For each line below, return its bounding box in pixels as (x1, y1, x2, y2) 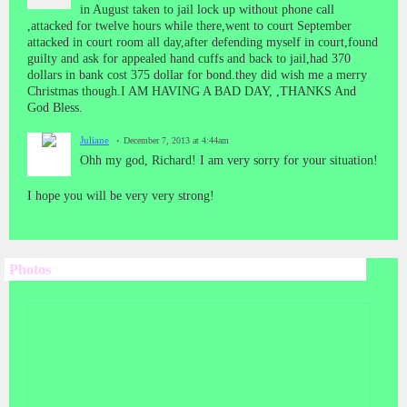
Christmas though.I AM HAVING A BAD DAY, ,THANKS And (27, 84, 356, 98)
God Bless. (27, 100, 83, 114)
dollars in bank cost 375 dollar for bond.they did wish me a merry (27, 67, 367, 82)
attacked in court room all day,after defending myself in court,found (27, 35, 378, 49)
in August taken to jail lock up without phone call (80, 2, 334, 16)
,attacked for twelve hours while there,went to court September (27, 18, 352, 33)
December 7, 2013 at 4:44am (124, 134, 229, 145)
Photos (9, 261, 51, 277)
